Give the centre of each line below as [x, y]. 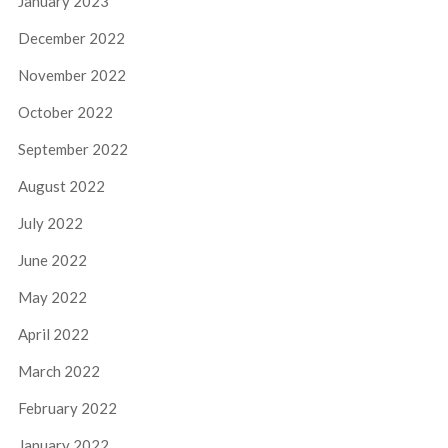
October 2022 [65, 112]
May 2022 [52, 297]
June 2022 [52, 260]
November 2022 [71, 75]
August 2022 [61, 186]
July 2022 [50, 223]
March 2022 [58, 371]
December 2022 [71, 38]
